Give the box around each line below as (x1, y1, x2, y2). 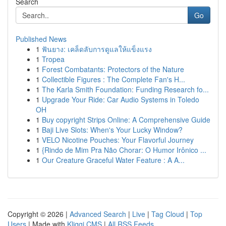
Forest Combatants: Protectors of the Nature (42, 64, 184, 74)
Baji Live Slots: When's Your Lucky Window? (42, 125, 183, 135)
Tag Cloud (151, 209, 184, 219)
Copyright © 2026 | (8, 209, 70, 219)
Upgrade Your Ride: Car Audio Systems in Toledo (42, 94, 199, 104)
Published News (16, 34, 67, 44)
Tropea (42, 54, 65, 64)
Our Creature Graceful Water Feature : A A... (42, 155, 185, 165)
